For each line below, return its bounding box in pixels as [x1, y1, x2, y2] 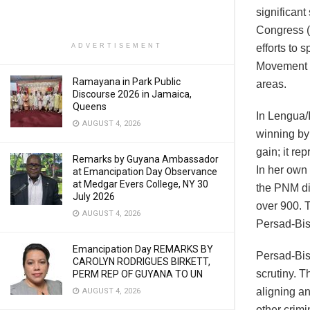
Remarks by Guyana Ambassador [73, 154, 219, 165]
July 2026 [73, 191, 115, 202]
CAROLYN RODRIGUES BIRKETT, [73, 256, 210, 267]
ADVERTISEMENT [71, 42, 163, 49]
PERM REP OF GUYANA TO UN [73, 268, 203, 280]
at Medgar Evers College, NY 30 [73, 179, 208, 190]
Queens [73, 101, 107, 112]
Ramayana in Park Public [73, 76, 181, 87]
